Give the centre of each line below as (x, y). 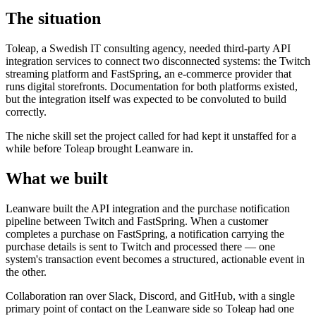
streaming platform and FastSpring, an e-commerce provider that (148, 73)
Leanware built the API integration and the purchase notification (148, 208)
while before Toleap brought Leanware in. (99, 148)
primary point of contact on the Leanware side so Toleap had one (150, 308)
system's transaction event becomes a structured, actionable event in (155, 259)
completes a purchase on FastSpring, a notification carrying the (145, 233)
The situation (53, 19)
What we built (57, 178)
